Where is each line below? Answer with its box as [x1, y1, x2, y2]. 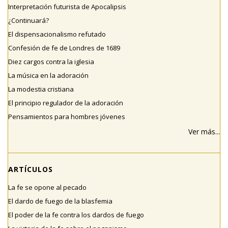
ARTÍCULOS [8, 164, 53, 174]
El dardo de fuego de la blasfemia [8, 196, 112, 206]
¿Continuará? [8, 16, 49, 25]
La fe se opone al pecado [8, 183, 87, 192]
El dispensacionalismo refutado [8, 30, 106, 39]
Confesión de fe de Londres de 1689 [8, 43, 120, 52]
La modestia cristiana [8, 84, 74, 94]
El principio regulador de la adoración [8, 98, 123, 107]
